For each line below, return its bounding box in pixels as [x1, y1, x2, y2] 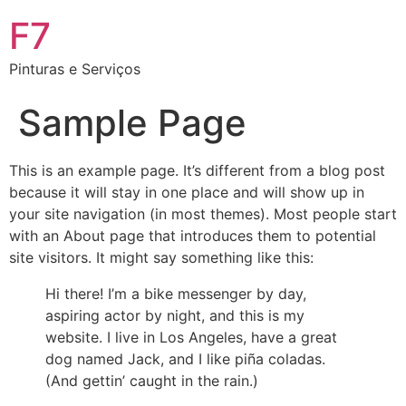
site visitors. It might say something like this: [9, 248, 314, 266]
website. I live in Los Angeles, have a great [45, 328, 337, 346]
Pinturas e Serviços [9, 60, 140, 78]
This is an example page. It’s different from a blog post [9, 161, 385, 179]
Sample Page [18, 101, 246, 145]
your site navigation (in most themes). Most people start [9, 205, 397, 223]
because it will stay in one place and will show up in [9, 183, 364, 201]
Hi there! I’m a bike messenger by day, [45, 285, 306, 303]
